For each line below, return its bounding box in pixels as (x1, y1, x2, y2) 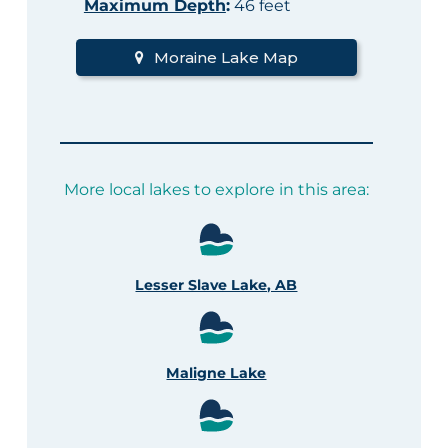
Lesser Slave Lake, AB (135, 276, 298, 295)
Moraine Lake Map (153, 48, 298, 68)
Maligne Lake (166, 364, 267, 383)
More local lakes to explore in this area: (63, 180, 369, 200)
